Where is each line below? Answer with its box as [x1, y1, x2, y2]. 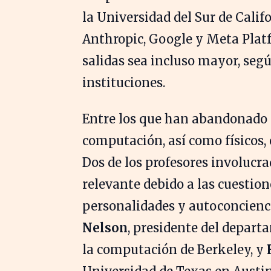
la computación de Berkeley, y [82, 242, 267, 258]
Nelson [82, 220, 128, 236]
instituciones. [82, 75, 165, 91]
